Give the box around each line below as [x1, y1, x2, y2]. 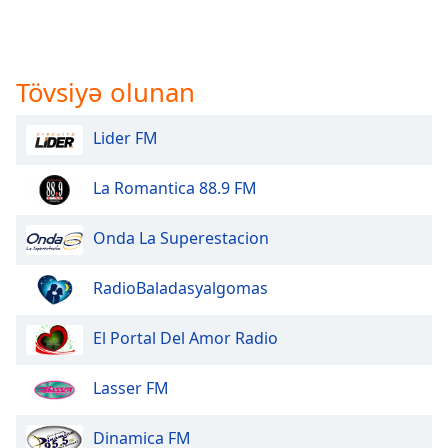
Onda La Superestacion [93, 227, 269, 250]
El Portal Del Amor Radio [93, 327, 278, 350]
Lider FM [93, 127, 158, 150]
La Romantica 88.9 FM [93, 177, 257, 200]
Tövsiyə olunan [16, 73, 195, 110]
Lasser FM [93, 377, 169, 400]
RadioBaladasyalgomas [93, 277, 268, 300]
